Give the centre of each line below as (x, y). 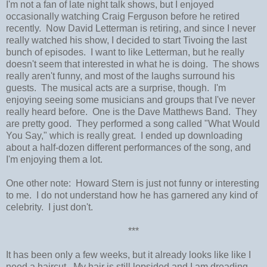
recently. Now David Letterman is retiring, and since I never (131, 28)
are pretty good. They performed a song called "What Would (133, 123)
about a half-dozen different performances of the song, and (128, 147)
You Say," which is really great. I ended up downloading (124, 135)
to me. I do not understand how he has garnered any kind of (132, 195)
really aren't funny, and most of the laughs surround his (120, 76)
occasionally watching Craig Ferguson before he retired (123, 16)
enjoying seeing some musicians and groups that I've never (131, 100)
